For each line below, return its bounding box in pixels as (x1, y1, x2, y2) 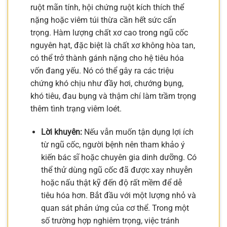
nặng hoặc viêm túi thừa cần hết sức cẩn (30, 15, 176, 25)
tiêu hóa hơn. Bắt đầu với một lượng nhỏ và (41, 191, 196, 201)
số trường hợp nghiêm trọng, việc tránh (41, 216, 179, 226)
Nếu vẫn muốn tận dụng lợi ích (82, 127, 194, 137)
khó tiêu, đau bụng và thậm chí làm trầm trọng (30, 91, 196, 101)
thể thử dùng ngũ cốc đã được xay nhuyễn (41, 165, 193, 175)
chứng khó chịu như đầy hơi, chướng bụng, (30, 79, 183, 89)
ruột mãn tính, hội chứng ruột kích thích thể (30, 3, 184, 13)
